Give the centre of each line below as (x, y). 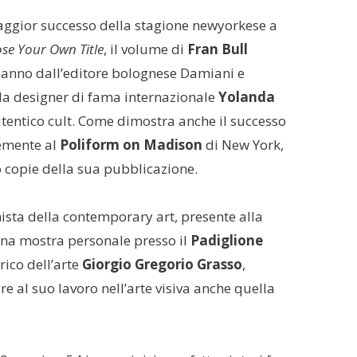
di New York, (243, 145)
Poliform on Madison (131, 145)
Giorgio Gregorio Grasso (162, 265)
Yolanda (247, 97)
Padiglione (227, 241)
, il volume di (145, 49)
